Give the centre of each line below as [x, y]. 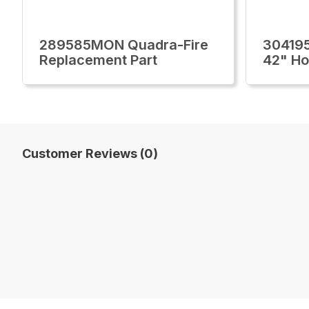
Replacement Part [98, 60]
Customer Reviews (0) [90, 153]
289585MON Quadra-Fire [124, 45]
